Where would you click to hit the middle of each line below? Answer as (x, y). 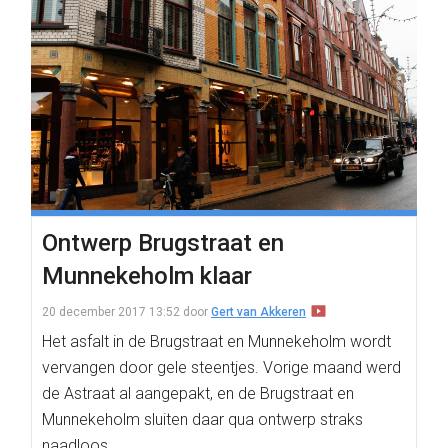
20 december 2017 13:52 (111, 312)
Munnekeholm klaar (147, 276)
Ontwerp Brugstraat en (163, 243)
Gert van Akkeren (258, 312)
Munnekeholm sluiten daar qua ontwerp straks (202, 419)
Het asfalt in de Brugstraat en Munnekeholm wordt (216, 341)
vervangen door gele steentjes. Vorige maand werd (221, 367)
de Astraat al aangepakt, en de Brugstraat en (198, 393)
